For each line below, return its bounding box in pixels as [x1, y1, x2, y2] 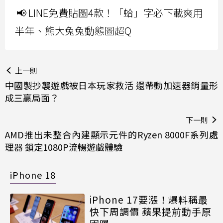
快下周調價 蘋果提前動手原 [90, 204, 212, 218]
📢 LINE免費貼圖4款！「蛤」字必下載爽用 [16, 5, 203, 20]
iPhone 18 [10, 168, 56, 181]
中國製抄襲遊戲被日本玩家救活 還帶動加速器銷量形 [5, 78, 218, 92]
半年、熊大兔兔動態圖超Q [15, 23, 131, 38]
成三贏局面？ [5, 91, 59, 104]
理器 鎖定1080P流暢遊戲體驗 [5, 140, 122, 153]
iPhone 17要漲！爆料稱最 [90, 192, 208, 206]
